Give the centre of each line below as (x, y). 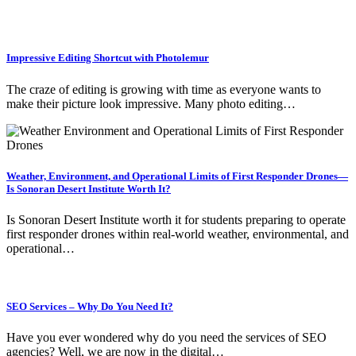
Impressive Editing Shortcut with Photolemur (108, 58)
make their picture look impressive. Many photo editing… (151, 103)
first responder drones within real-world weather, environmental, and (178, 234)
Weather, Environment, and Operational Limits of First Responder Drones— (177, 176)
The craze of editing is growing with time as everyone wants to (164, 89)
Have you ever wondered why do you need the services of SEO (166, 338)
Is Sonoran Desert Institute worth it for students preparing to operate (176, 219)
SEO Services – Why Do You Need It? (90, 307)
